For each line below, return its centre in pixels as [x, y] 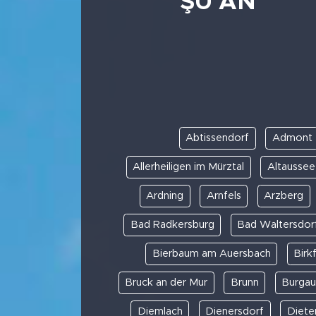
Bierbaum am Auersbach [211, 253]
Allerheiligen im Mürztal [189, 166]
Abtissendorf [218, 138]
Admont [292, 138]
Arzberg [284, 195]
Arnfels [224, 195]
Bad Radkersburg [172, 224]
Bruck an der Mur [166, 282]
